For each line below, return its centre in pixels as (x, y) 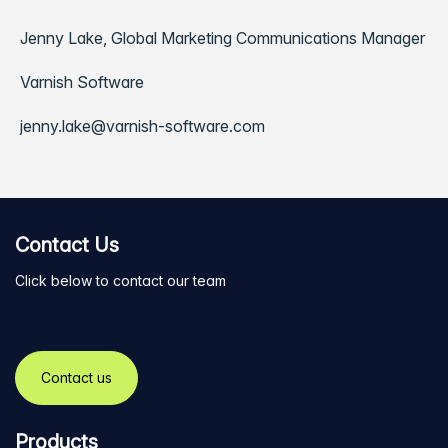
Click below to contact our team (120, 281)
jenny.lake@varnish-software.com (142, 126)
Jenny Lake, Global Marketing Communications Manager (222, 38)
